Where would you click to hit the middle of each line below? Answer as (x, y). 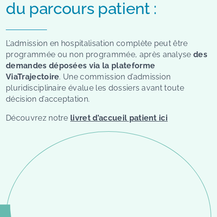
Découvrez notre (38, 118)
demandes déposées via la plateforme (81, 65)
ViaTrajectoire (33, 77)
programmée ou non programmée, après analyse (99, 54)
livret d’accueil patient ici (119, 118)
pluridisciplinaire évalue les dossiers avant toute (95, 88)
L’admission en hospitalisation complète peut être (97, 43)
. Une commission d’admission (115, 77)
